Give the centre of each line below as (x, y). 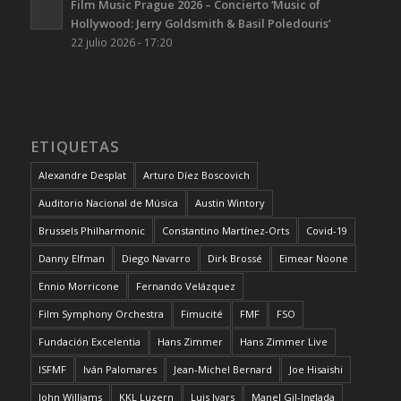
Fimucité (201, 314)
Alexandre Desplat (82, 175)
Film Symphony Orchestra (101, 314)
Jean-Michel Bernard (222, 370)
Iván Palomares (119, 370)
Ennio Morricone (78, 286)
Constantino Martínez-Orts (225, 231)
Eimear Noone (313, 259)
